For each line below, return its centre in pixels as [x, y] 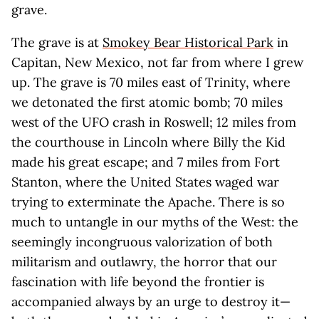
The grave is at [57, 42]
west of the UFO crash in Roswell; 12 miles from [154, 122]
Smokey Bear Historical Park [188, 42]
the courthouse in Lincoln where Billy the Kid [148, 142]
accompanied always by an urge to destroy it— [151, 302]
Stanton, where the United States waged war [145, 182]
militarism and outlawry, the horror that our [144, 262]
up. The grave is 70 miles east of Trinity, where [151, 82]
